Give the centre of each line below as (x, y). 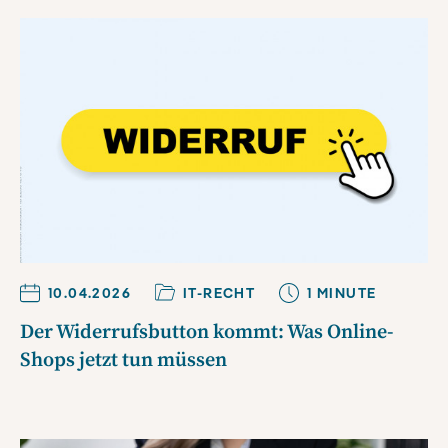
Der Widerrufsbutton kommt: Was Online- (207, 333)
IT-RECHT (219, 293)
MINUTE (344, 293)
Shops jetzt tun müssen (123, 361)
